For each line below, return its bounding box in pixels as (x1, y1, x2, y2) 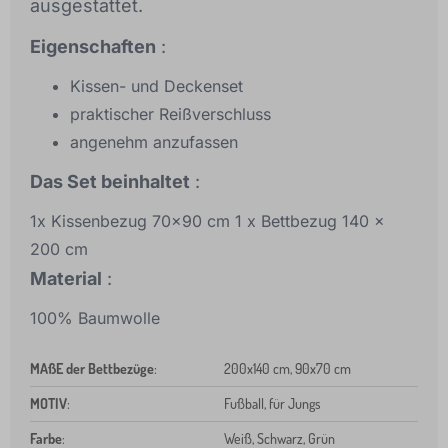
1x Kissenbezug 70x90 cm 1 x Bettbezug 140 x (30, 211, 385, 232)
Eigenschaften (30, 36, 156, 58)
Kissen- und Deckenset (70, 76, 243, 97)
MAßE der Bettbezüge (30, 360, 154, 378)
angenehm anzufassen (70, 132, 238, 153)
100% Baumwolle (30, 308, 160, 329)
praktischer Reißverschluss (70, 104, 271, 125)
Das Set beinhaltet (30, 171, 190, 193)
